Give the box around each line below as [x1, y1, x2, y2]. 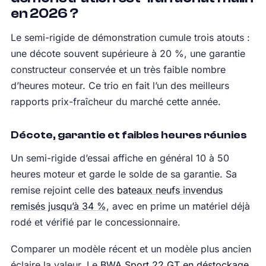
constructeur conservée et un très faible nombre [10, 63, 226, 75]
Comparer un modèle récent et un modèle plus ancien [10, 242, 251, 255]
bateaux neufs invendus [116, 183, 223, 196]
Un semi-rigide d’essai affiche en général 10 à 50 [10, 151, 229, 164]
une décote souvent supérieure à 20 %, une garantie [10, 47, 245, 59]
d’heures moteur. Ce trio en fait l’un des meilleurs [10, 79, 229, 91]
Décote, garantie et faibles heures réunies [10, 128, 247, 141]
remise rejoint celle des [10, 183, 117, 196]
